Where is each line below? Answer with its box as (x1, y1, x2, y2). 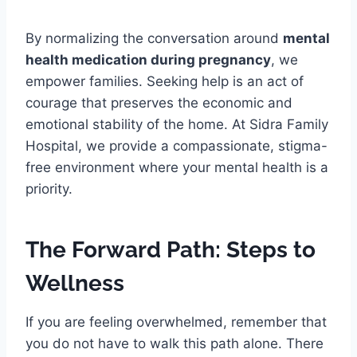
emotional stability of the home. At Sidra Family (25, 116, 328, 133)
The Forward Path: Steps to (25, 237, 316, 264)
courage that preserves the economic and (25, 95, 292, 112)
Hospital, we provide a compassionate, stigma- (25, 138, 328, 155)
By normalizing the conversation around (25, 30, 283, 47)
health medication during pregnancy (25, 52, 271, 69)
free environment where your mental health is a (25, 159, 328, 176)
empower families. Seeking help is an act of (25, 73, 304, 90)
